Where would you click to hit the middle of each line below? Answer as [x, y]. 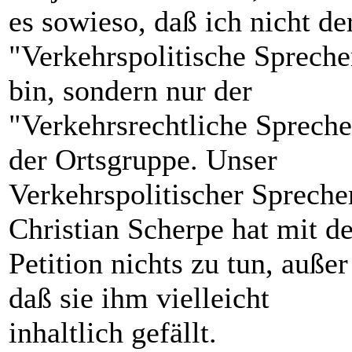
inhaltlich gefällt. [113, 332]
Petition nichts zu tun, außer [178, 263]
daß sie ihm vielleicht [139, 298]
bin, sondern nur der [130, 90]
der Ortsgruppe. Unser [143, 159]
